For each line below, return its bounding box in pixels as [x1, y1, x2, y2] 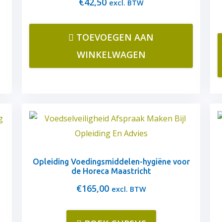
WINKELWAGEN [76, 49, 146, 60]
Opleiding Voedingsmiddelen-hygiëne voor [32, 157, 190, 166]
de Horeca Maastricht [71, 166, 151, 175]
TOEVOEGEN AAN [76, 31, 154, 43]
